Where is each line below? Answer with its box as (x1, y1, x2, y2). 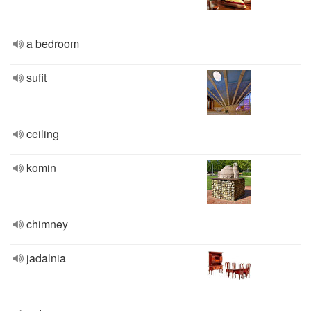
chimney (26, 216, 68, 232)
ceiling (26, 126, 59, 142)
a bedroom (26, 35, 79, 51)
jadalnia (26, 250, 66, 266)
